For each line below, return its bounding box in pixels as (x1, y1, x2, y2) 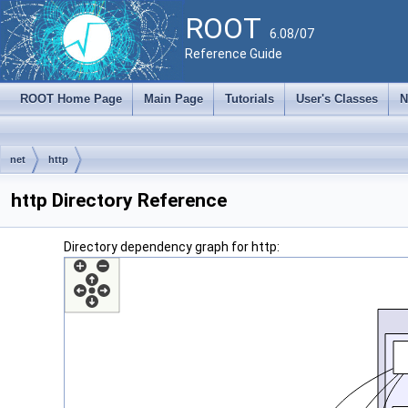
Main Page (144, 92, 203, 106)
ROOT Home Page (20, 92, 122, 106)
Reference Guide (185, 46, 282, 61)
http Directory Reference (11, 189, 227, 211)
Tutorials (225, 92, 274, 106)
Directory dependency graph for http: (64, 240, 280, 254)
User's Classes (296, 92, 378, 106)
